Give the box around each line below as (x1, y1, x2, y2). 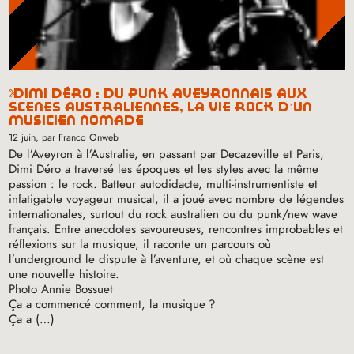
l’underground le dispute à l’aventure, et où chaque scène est (9, 250, 325, 269)
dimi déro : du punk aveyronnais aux (9, 87, 25, 101)
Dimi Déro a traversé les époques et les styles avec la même (9, 160, 319, 179)
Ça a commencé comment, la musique (9, 296, 206, 314)
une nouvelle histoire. (9, 265, 120, 284)
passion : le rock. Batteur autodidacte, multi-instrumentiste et (9, 175, 318, 194)
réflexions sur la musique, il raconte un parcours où (9, 235, 272, 254)
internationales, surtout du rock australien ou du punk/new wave (9, 205, 338, 224)
